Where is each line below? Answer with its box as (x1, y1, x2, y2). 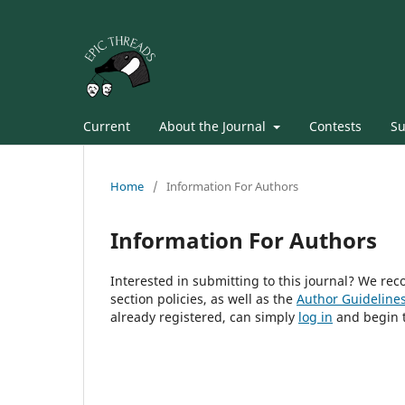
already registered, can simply (110, 307, 298, 325)
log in (298, 307, 333, 325)
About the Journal (159, 117, 269, 135)
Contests (308, 117, 362, 135)
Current (83, 117, 130, 135)
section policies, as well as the (110, 289, 297, 307)
